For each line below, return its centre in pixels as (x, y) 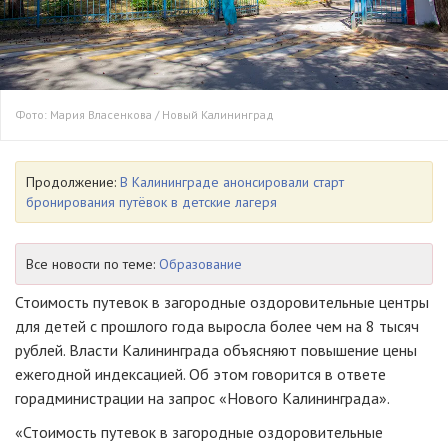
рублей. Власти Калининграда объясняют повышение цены (216, 350)
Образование (200, 264)
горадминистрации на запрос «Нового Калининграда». (202, 398)
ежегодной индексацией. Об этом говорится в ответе (200, 374)
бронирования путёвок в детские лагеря (151, 202)
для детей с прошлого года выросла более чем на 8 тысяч (217, 326)
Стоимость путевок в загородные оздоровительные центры (222, 302)
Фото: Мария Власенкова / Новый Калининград (145, 115)
